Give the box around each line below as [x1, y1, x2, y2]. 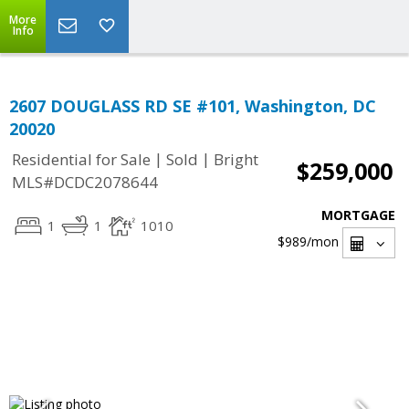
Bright [214, 149, 258, 171]
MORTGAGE [321, 206, 395, 224]
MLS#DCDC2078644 [12, 172, 158, 194]
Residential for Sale [12, 149, 151, 171]
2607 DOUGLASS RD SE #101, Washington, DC [9, 95, 376, 117]
